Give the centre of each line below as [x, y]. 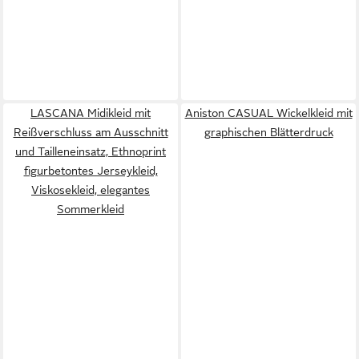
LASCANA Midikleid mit [91, 113]
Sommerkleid [91, 209]
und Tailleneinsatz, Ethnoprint [91, 151]
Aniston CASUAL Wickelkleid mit [268, 113]
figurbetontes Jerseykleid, [91, 170]
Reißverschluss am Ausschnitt [91, 132]
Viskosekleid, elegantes [91, 190]
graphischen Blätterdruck [268, 132]
